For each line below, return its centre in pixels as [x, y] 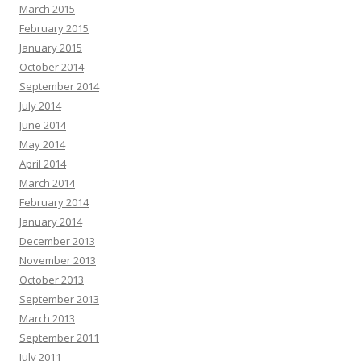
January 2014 [51, 222]
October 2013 [52, 280]
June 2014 [43, 125]
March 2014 [47, 183]
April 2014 [43, 164]
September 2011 [59, 338]
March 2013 [47, 319]
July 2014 [40, 106]
